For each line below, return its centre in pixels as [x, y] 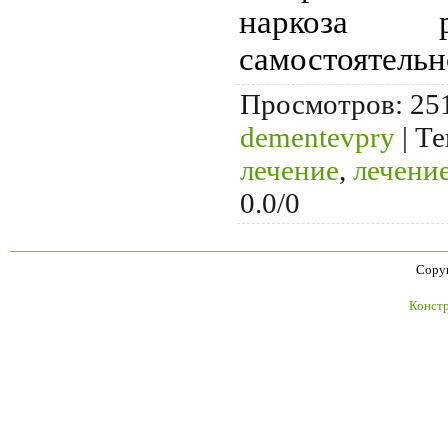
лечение [289, 170]
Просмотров [317, 104]
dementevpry [317, 137]
